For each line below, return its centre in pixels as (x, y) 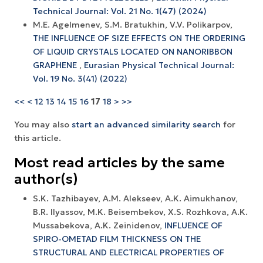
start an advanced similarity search (146, 124)
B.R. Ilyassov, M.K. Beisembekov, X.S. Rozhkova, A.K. (140, 212)
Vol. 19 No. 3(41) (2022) (80, 78)
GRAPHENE (56, 65)
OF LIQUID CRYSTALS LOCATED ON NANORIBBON (133, 51)
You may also (43, 124)
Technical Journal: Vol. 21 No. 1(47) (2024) (120, 11)
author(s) (46, 178)
